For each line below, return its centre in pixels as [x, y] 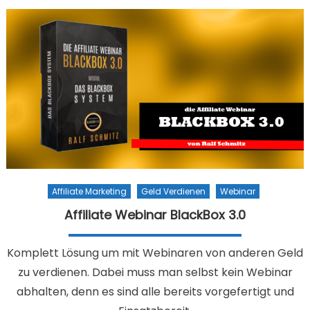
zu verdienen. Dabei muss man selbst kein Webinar [155, 272]
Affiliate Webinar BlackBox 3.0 [155, 215]
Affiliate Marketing [89, 191]
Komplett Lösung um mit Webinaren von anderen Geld [155, 253]
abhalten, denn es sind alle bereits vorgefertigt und [155, 291]
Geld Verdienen [173, 191]
